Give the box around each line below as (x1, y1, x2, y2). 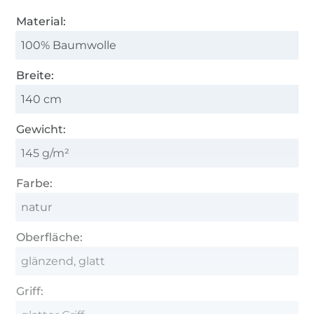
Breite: (16, 68, 55, 82)
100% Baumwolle (21, 38, 117, 52)
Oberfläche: (16, 230, 83, 244)
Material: (16, 14, 67, 28)
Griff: (16, 284, 44, 298)
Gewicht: (16, 122, 67, 136)
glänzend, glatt (21, 254, 106, 268)
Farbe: (16, 176, 53, 190)
